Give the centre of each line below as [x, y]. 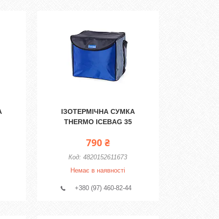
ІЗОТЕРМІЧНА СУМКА [98, 111]
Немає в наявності [98, 170]
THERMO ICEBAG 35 [98, 122]
